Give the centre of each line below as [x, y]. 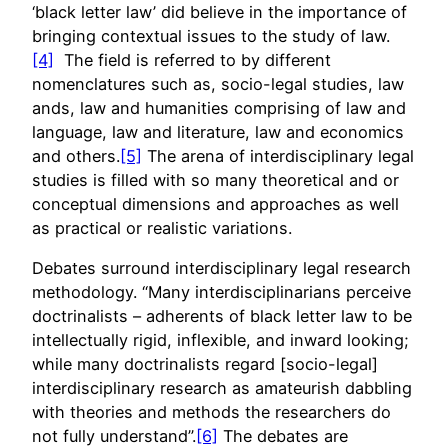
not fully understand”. [114, 435]
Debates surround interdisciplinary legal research [221, 267]
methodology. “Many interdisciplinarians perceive [221, 291]
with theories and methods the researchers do [211, 411]
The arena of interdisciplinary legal [278, 155]
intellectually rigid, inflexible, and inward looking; [220, 339]
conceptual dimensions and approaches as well [215, 203]
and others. [76, 155]
